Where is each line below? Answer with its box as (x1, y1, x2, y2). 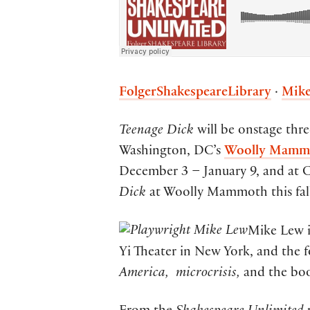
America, (119, 267, 172, 282)
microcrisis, (176, 267, 244, 282)
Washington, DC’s (119, 145, 224, 159)
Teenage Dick (119, 124, 194, 138)
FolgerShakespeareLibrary (119, 86, 271, 100)
